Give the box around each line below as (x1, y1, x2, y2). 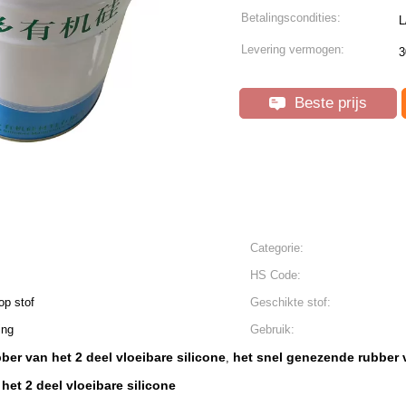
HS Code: (250, 268, 301, 282)
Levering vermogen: (241, 43, 344, 56)
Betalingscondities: (241, 11, 341, 24)
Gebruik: (250, 323, 295, 336)
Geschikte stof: (250, 295, 331, 309)
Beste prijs (290, 94, 367, 111)
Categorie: (250, 241, 304, 255)
